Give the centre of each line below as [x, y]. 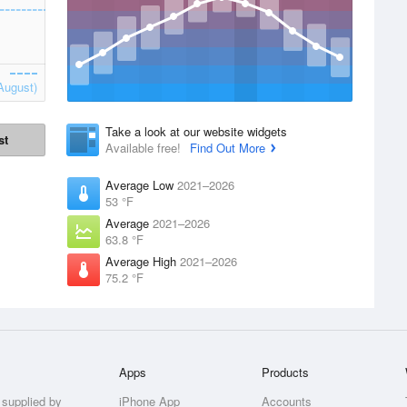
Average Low [141, 185]
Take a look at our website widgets [196, 131]
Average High [143, 261]
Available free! [145, 148]
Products [286, 372]
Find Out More [228, 148]
